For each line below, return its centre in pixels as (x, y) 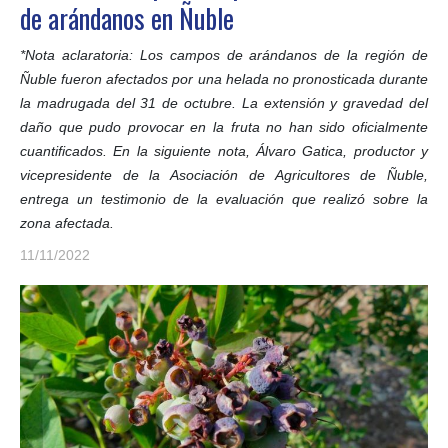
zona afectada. (67, 222)
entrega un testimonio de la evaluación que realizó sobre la (224, 198)
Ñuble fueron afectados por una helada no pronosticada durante (224, 78)
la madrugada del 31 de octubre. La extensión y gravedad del (224, 102)
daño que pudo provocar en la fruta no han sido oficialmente (224, 126)
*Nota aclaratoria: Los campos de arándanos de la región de (224, 54)
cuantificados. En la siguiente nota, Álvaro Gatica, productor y (224, 150)
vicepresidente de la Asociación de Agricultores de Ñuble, (224, 174)
